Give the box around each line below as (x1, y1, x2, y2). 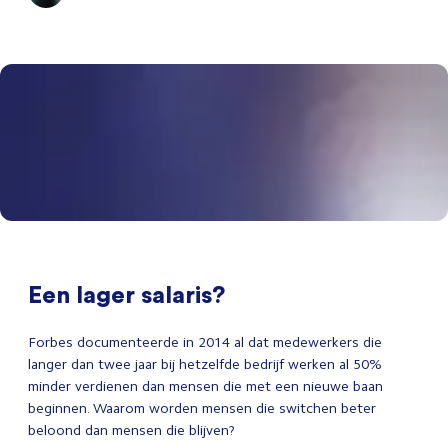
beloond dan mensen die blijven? (28, 421, 239, 439)
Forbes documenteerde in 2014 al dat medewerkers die (28, 333, 382, 351)
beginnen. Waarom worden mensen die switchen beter (28, 399, 376, 417)
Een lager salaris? (28, 278, 225, 309)
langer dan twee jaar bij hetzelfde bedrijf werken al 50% (28, 355, 382, 373)
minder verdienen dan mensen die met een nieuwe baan (28, 377, 383, 395)
